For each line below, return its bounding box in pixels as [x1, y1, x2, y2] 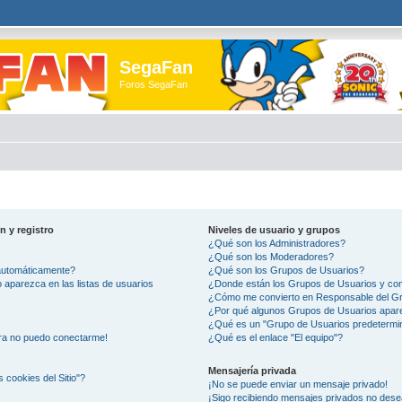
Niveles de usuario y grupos [208, 223, 341, 235]
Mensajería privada [208, 364, 297, 376]
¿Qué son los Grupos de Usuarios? [208, 264, 365, 275]
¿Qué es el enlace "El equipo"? [208, 331, 344, 343]
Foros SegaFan [119, 79, 188, 90]
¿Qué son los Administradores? [208, 237, 346, 249]
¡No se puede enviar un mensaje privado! [208, 378, 389, 389]
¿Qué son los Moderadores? [208, 250, 335, 262]
